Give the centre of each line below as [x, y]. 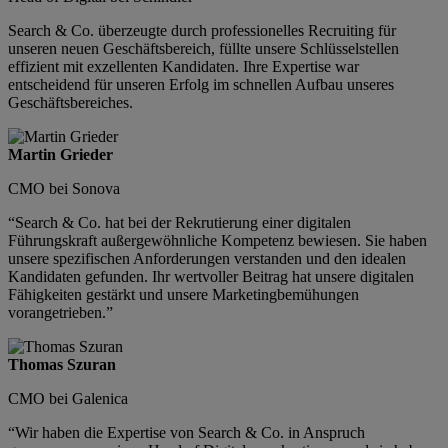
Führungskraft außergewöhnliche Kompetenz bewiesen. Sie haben [217, 241]
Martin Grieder [60, 155]
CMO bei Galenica [68, 399]
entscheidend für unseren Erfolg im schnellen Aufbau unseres [201, 85]
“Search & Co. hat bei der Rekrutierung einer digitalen [179, 223]
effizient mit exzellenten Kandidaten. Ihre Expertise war [183, 67]
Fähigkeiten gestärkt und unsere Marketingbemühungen [183, 295]
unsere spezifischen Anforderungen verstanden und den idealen [207, 259]
